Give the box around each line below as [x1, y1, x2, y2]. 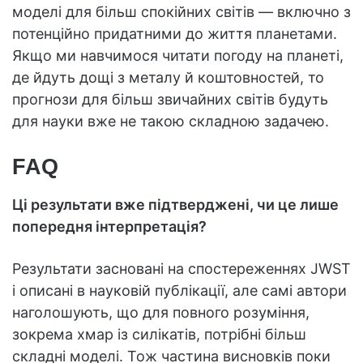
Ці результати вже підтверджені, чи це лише [12, 195, 339, 213]
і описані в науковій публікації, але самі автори [12, 281, 347, 299]
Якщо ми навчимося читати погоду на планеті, [12, 47, 344, 65]
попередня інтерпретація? [12, 217, 207, 235]
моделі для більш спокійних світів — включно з [12, 3, 351, 21]
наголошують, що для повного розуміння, [12, 303, 310, 321]
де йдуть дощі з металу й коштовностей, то [12, 69, 324, 87]
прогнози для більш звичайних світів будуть [12, 91, 328, 109]
